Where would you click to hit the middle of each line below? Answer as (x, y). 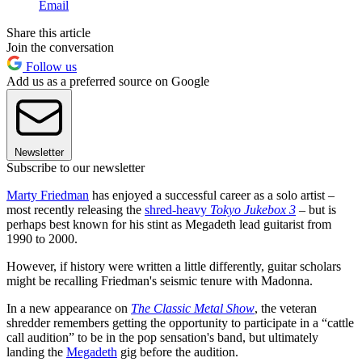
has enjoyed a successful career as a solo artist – (212, 195)
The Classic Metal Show (193, 308)
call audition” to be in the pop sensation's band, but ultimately (162, 337)
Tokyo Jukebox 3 (253, 209)
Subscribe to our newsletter (76, 167)
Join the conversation (60, 47)
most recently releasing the (76, 209)
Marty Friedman (48, 195)
